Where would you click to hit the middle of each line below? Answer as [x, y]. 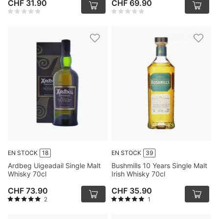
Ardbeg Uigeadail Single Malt [54, 165]
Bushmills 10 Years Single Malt [159, 165]
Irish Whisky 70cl [138, 174]
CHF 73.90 [28, 191]
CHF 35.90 [132, 191]
